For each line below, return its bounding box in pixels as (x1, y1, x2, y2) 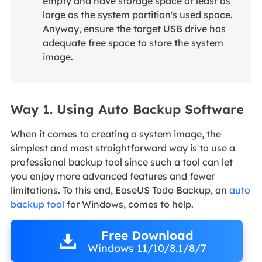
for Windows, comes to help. (64, 198, 194, 210)
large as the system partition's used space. (42, 9, 233, 21)
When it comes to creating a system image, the (10, 127, 221, 140)
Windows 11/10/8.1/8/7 (88, 242, 206, 256)
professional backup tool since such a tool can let (10, 156, 233, 168)
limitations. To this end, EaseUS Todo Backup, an (10, 184, 229, 196)
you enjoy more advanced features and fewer (10, 170, 215, 182)
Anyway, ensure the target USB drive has (42, 23, 226, 35)
